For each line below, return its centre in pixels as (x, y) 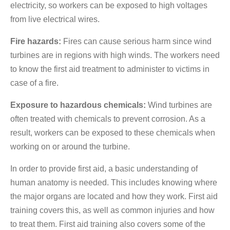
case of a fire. (34, 83)
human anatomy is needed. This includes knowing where (114, 183)
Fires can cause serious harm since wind (137, 42)
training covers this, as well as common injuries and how (112, 210)
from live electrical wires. (55, 20)
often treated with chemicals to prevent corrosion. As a (108, 119)
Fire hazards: (37, 42)
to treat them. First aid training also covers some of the (108, 224)
